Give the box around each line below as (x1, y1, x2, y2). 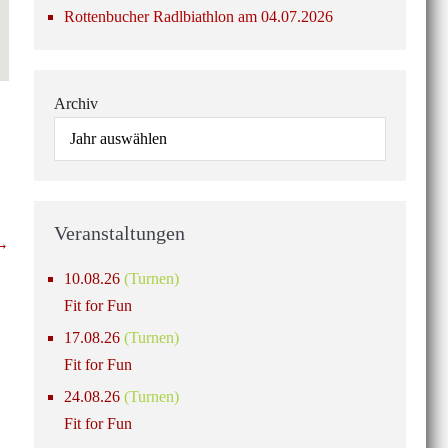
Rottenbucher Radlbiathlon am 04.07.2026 (63, 8, 333, 25)
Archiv (53, 95, 98, 112)
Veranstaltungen (53, 222, 185, 244)
